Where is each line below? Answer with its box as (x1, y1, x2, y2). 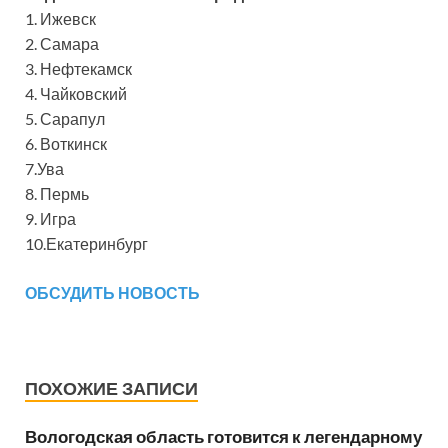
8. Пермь (25, 184, 89, 203)
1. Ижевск (25, 9, 96, 28)
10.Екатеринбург (25, 234, 148, 253)
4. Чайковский (25, 84, 127, 103)
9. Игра (25, 209, 76, 228)
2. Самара (25, 34, 99, 53)
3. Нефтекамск (25, 59, 132, 78)
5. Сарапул (25, 109, 105, 128)
